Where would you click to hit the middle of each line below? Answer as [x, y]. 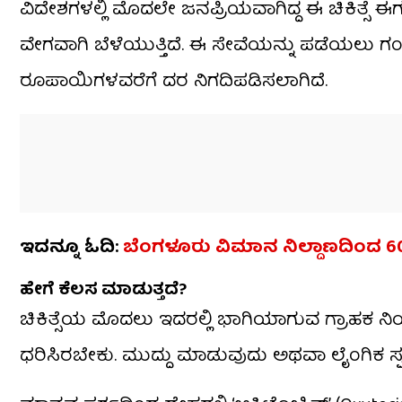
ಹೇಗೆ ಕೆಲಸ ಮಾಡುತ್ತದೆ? [103, 292]
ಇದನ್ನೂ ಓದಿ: [71, 249]
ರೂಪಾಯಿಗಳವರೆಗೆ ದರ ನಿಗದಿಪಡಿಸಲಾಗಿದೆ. [174, 83]
